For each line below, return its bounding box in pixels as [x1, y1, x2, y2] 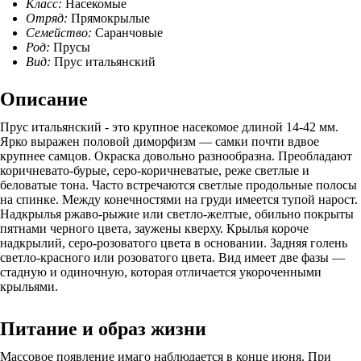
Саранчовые [95, 26, 163, 39]
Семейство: [26, 26, 95, 39]
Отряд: [26, 11, 68, 25]
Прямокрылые [68, 11, 150, 25]
